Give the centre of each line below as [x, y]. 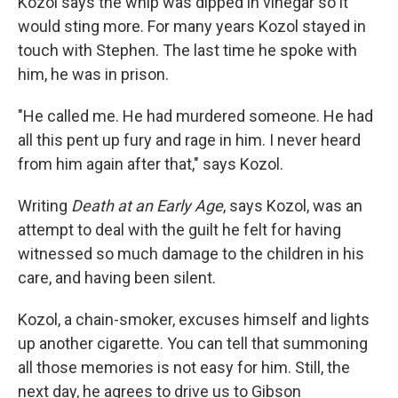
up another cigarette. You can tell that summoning [193, 344]
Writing [44, 206]
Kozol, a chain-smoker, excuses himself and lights [194, 320]
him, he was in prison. [93, 75]
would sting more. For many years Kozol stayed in [192, 27]
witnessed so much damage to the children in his [191, 254]
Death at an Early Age [147, 206]
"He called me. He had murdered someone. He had [195, 116]
